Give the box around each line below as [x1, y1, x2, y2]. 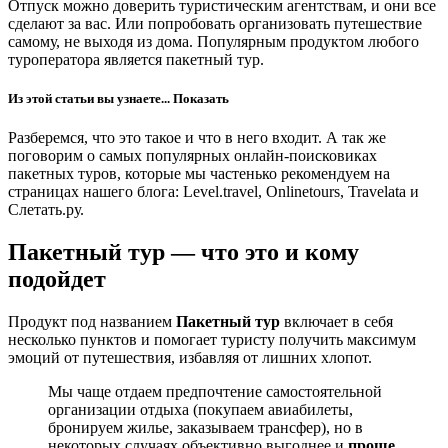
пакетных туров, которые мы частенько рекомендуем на [8, 165, 390, 183]
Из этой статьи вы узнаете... [8, 91, 173, 107]
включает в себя [280, 313, 393, 331]
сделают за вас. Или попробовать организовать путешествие [8, 14, 422, 32]
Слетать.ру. [8, 201, 84, 219]
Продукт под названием [8, 313, 176, 331]
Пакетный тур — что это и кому [8, 239, 359, 266]
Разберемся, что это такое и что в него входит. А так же [8, 129, 386, 147]
